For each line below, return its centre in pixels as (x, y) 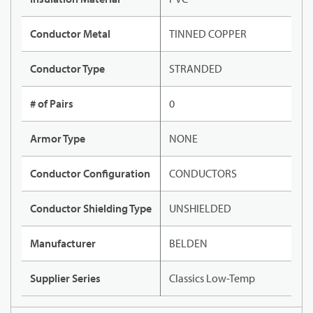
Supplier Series (65, 278)
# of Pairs (52, 104)
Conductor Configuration (90, 174)
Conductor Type (67, 69)
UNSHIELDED (200, 209)
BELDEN (188, 243)
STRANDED (196, 69)
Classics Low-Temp (212, 278)
